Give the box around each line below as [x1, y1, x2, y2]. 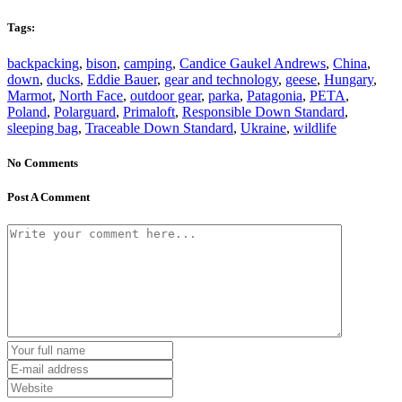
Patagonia [247, 87, 302, 103]
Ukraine [240, 119, 286, 135]
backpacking [7, 55, 79, 71]
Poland [7, 103, 47, 119]
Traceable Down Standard [85, 119, 233, 135]
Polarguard [54, 103, 116, 119]
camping [124, 55, 172, 71]
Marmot [7, 87, 52, 103]
